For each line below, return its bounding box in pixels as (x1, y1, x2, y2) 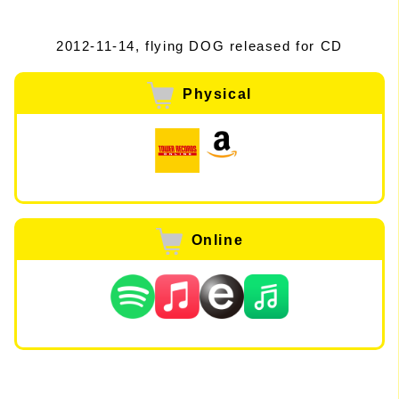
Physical (183, 85, 252, 102)
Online (191, 232, 244, 248)
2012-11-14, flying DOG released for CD (56, 37, 343, 53)
